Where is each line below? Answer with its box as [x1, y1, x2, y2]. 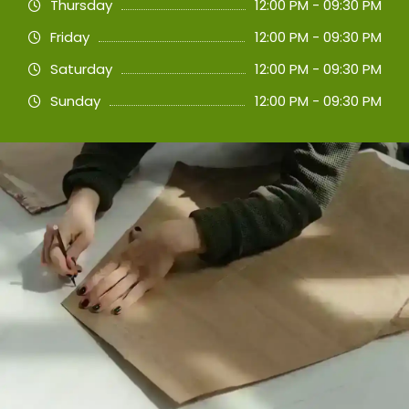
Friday [50, 26, 89, 47]
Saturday [50, 58, 112, 79]
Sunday [50, 90, 100, 110]
